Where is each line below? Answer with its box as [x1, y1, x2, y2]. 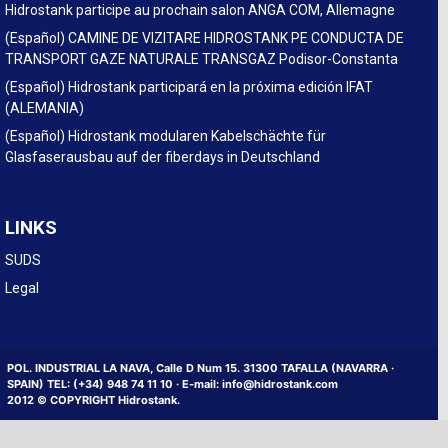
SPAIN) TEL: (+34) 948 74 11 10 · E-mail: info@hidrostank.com [7, 377, 338, 392]
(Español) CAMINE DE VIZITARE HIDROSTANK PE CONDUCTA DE [5, 30, 404, 47]
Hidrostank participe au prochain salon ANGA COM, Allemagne [5, 2, 395, 19]
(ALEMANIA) [5, 100, 84, 117]
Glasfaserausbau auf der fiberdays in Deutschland [5, 149, 320, 166]
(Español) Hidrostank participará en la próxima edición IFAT [5, 79, 373, 96]
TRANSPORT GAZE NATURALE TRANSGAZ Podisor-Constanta [5, 51, 398, 68]
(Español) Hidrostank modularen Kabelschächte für [5, 128, 326, 145]
